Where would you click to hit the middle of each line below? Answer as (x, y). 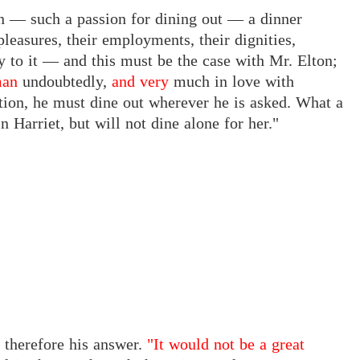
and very (140, 82)
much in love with (231, 82)
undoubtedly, (65, 82)
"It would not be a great (226, 344)
